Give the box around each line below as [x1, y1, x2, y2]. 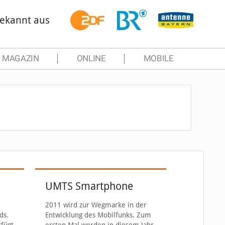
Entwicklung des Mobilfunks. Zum [45, 211, 152, 219]
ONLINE [76, 54, 106, 63]
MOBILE [143, 54, 174, 63]
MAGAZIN [2, 54, 39, 63]
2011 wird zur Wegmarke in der [45, 201, 147, 209]
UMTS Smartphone [45, 180, 134, 192]
